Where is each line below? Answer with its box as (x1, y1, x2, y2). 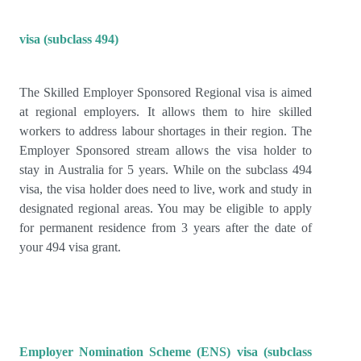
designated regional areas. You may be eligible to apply (19, 201, 312, 216)
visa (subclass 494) (19, 32, 118, 47)
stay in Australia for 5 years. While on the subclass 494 (19, 163, 312, 177)
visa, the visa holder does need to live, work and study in (19, 182, 312, 197)
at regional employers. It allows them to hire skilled (19, 105, 312, 119)
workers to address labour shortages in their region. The (19, 124, 312, 139)
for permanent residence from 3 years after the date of (19, 221, 312, 235)
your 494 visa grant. (19, 240, 121, 255)
